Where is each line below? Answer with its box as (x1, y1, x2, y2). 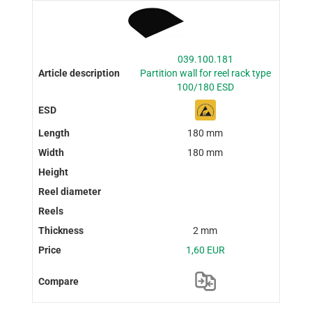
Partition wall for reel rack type (139, 68, 271, 79)
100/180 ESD (176, 81, 234, 93)
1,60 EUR (185, 244, 225, 256)
